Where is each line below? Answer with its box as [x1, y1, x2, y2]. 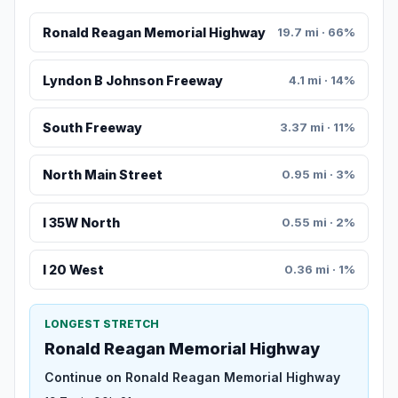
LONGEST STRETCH [44, 317, 159, 331]
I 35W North [42, 214, 120, 230]
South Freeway [42, 120, 142, 136]
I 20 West [42, 262, 104, 278]
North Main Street [42, 167, 163, 183]
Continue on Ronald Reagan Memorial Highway [44, 370, 340, 386]
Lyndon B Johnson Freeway [42, 72, 223, 88]
